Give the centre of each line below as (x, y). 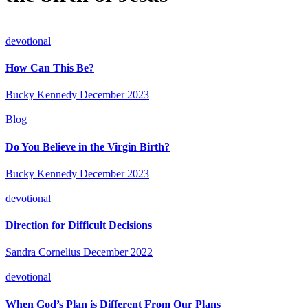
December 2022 (118, 252)
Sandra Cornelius (43, 252)
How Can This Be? (50, 68)
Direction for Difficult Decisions (79, 225)
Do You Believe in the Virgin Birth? (88, 146)
